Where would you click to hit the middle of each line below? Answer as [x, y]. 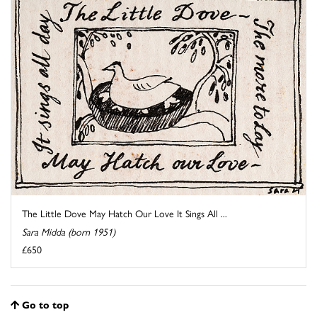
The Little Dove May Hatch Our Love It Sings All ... [125, 213]
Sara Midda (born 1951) [69, 232]
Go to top [45, 305]
